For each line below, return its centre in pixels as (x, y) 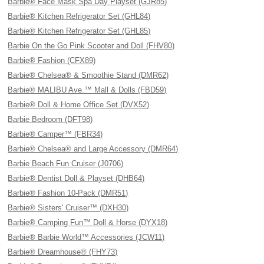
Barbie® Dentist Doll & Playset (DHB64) (76, 178)
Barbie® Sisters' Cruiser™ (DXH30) (68, 208)
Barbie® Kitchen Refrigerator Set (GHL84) (79, 16)
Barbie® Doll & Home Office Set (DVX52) (79, 105)
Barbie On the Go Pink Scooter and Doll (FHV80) (91, 46)
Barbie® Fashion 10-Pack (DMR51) (68, 193)
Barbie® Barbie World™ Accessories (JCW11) (86, 237)
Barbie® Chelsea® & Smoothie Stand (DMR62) (88, 75)
